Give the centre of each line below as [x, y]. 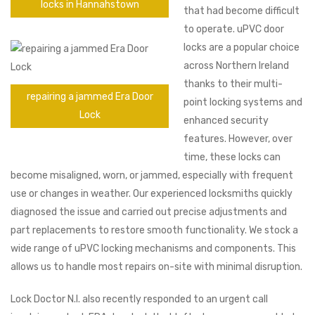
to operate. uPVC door [234, 30]
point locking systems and [243, 103]
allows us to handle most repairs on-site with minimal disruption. [156, 267]
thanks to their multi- [233, 84]
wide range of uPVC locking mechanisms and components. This [153, 249]
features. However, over [238, 139]
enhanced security [226, 121]
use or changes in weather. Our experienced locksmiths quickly [152, 194]
